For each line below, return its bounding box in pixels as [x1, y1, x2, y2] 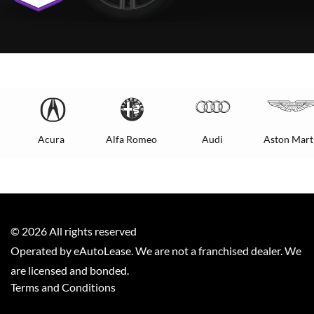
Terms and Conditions [11, 280, 116, 294]
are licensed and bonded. [11, 264, 129, 277]
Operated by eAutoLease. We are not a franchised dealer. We [11, 244, 301, 257]
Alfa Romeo [106, 133, 157, 145]
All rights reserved [47, 224, 137, 238]
